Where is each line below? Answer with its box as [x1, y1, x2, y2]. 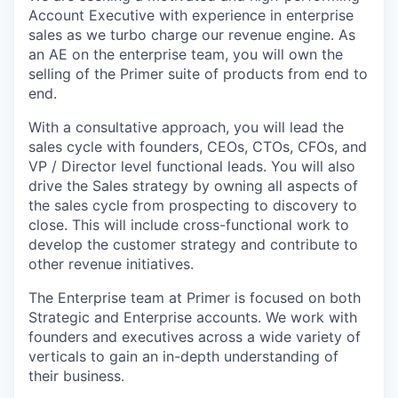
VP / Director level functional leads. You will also [28, 157, 355, 176]
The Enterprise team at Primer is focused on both [28, 289, 361, 307]
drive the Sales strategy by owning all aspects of [28, 177, 358, 195]
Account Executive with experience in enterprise [28, 6, 354, 25]
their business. [28, 367, 124, 386]
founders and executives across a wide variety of [28, 328, 361, 346]
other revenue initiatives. [28, 255, 194, 274]
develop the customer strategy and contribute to [28, 235, 358, 254]
